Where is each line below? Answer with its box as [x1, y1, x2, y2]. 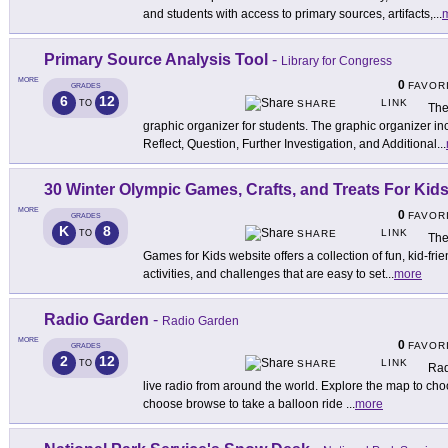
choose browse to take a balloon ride [143, 397, 346, 412]
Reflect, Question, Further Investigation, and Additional [143, 137, 437, 152]
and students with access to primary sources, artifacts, [143, 7, 433, 22]
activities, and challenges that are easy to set [143, 267, 385, 282]
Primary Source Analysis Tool [44, 51, 268, 69]
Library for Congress [281, 54, 392, 69]
